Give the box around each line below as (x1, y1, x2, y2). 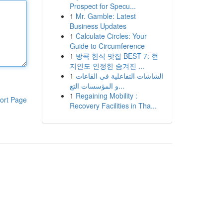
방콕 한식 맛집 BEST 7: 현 (75, 51, 158, 61)
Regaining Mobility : (75, 91, 137, 101)
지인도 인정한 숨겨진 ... (69, 61, 144, 71)
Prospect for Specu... (69, 1, 136, 11)
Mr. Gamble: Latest (75, 11, 136, 21)
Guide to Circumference (69, 41, 145, 51)
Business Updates (69, 21, 126, 31)
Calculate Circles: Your (75, 31, 147, 41)
